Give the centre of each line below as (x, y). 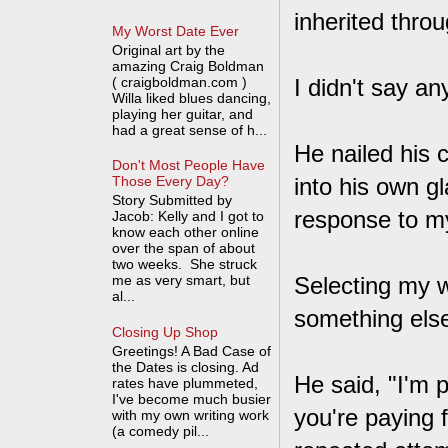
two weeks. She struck (185, 264)
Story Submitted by (172, 200)
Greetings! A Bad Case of (192, 350)
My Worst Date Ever (176, 30)
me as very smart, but (181, 280)
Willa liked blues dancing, (192, 97)
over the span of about (184, 248)
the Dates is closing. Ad (186, 366)
